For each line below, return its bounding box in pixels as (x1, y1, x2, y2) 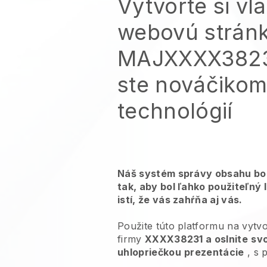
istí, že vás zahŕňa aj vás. (117, 194, 243, 206)
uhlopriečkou (117, 246, 181, 258)
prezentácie (184, 246, 244, 258)
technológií (117, 98, 233, 124)
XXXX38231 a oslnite (144, 233, 249, 245)
